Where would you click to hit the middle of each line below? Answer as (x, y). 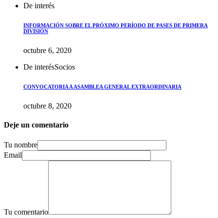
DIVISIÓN (36, 31)
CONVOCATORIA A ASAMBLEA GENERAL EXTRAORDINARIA (102, 87)
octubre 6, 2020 (47, 51)
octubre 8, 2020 (47, 106)
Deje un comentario (36, 125)
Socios (65, 67)
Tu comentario (26, 212)
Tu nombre (21, 145)
